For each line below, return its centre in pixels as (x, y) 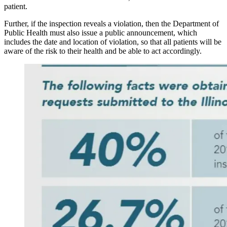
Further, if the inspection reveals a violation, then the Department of (111, 23)
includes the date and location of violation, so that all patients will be (113, 42)
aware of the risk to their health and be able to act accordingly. (103, 51)
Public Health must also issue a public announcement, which (101, 32)
